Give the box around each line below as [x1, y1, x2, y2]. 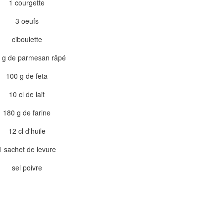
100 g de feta [6, 71, 48, 81]
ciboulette [11, 34, 42, 44]
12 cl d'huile [8, 126, 46, 136]
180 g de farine [3, 108, 51, 117]
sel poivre [11, 163, 42, 172]
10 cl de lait [9, 89, 45, 99]
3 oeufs [15, 16, 39, 26]
